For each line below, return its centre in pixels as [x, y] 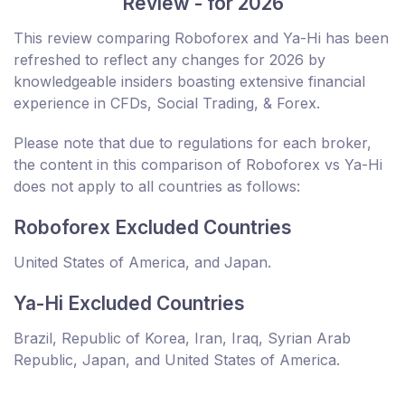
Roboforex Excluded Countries [153, 228]
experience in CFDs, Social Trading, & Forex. [167, 104]
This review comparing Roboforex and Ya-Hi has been [201, 38]
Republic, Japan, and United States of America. [177, 360]
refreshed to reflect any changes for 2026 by [170, 60]
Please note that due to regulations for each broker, [193, 143]
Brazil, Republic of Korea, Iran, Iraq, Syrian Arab [182, 339]
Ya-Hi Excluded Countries [129, 304]
